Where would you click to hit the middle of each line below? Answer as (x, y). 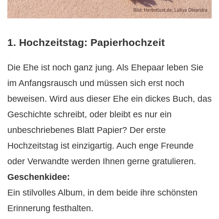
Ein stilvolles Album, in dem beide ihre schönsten (102, 193)
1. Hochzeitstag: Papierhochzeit (86, 43)
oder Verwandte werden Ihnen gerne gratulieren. (102, 162)
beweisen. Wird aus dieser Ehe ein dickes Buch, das (109, 99)
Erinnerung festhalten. (50, 208)
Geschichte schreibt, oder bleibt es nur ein (89, 115)
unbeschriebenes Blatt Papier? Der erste (87, 130)
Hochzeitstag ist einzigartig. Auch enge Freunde (100, 146)
